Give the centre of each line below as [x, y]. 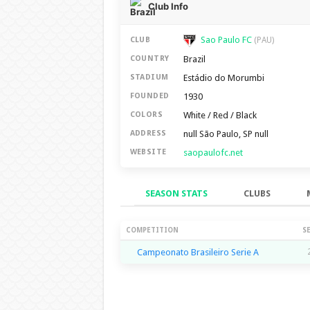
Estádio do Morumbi [224, 77]
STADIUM [149, 77]
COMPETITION [152, 230]
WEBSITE [148, 152]
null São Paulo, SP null [226, 134]
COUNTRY [149, 59]
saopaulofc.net [213, 152]
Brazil [194, 59]
